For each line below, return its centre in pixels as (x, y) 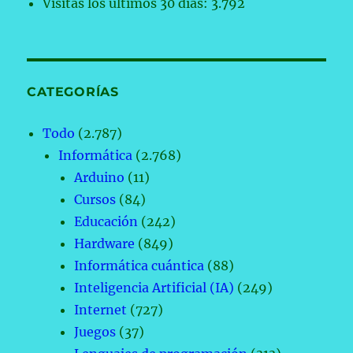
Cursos (95, 200)
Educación (106, 222)
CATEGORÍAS (73, 92)
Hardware (105, 244)
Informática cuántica (139, 266)
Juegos (95, 332)
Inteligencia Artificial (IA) (154, 288)
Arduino (100, 178)
